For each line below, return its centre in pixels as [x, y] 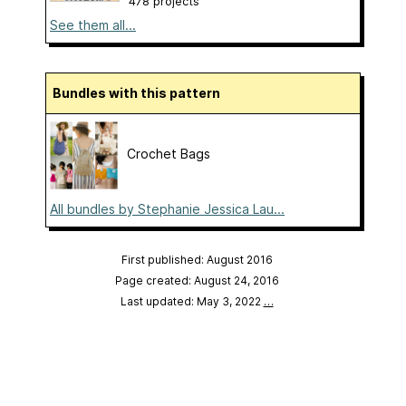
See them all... [93, 24]
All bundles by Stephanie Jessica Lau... [167, 208]
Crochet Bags [169, 153]
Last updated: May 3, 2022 [192, 301]
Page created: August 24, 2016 [197, 280]
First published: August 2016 [197, 259]
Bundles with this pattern [141, 92]
